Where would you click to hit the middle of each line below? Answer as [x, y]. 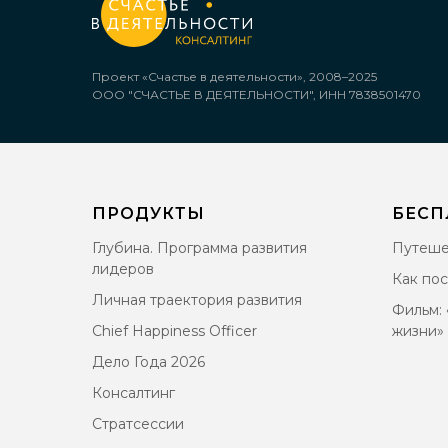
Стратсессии [138, 424]
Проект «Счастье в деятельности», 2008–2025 [234, 76]
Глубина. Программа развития [199, 248]
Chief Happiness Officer [174, 331]
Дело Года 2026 [148, 362]
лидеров [123, 269]
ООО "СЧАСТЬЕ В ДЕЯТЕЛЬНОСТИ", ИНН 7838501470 [256, 94]
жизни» [418, 331]
